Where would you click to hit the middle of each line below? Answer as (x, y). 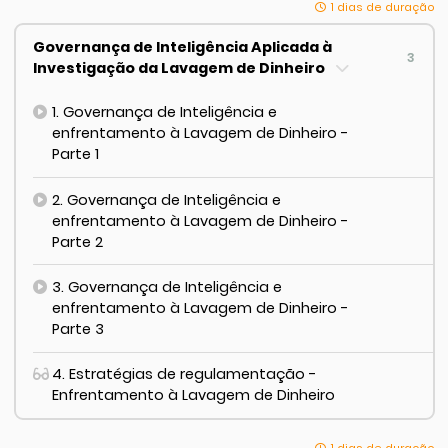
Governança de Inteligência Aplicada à (183, 46)
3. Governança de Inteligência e (166, 287)
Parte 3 (77, 329)
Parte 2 (77, 241)
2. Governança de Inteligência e (166, 199)
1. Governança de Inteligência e (164, 112)
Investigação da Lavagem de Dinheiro (181, 67)
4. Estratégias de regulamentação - (185, 374)
